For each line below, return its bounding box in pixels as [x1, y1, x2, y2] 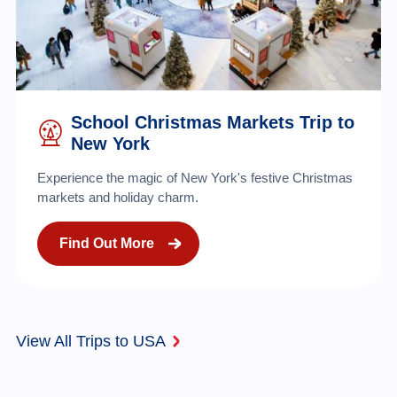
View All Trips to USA [15, 331, 166, 350]
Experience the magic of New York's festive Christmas [36, 169, 353, 185]
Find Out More [58, 235, 154, 251]
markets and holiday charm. [36, 189, 198, 205]
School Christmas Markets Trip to [70, 112, 354, 132]
